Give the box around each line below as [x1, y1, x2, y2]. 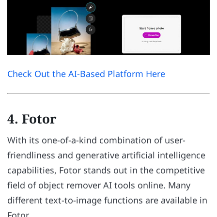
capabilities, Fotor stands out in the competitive [7, 164, 205, 176]
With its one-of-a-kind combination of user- [7, 134, 186, 146]
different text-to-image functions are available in [7, 194, 207, 206]
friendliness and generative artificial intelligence [7, 149, 205, 161]
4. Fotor [7, 110, 57, 128]
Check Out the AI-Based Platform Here [7, 68, 165, 80]
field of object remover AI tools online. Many [7, 179, 190, 191]
